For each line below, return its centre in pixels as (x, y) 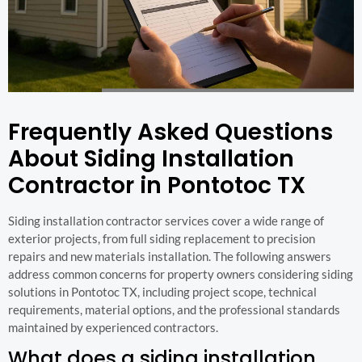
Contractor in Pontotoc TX (157, 185)
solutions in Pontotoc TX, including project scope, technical (162, 291)
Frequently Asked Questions (170, 132)
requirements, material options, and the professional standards (174, 309)
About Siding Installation (151, 158)
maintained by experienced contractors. (113, 327)
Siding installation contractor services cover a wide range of (166, 220)
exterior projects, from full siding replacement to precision (162, 238)
